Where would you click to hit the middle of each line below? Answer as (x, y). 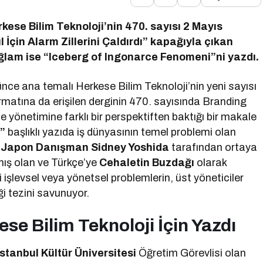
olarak (211, 163)
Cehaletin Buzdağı (147, 163)
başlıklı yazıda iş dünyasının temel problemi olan (121, 132)
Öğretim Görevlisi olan (191, 253)
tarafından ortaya (213, 147)
